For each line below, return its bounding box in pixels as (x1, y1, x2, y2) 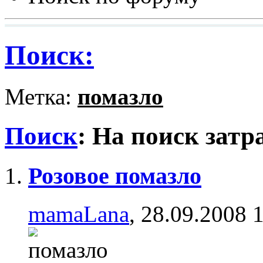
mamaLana (28, 201, 129, 227)
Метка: (5, 84, 77, 110)
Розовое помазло (28, 163, 201, 190)
